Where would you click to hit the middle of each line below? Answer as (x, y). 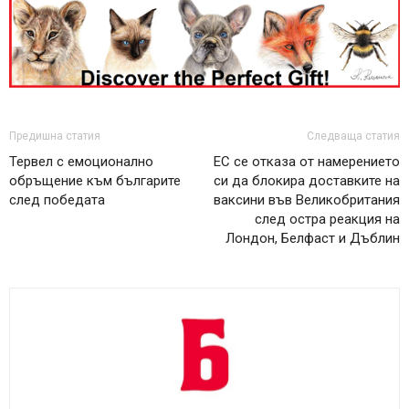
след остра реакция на (327, 219)
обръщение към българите (95, 180)
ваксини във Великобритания (307, 199)
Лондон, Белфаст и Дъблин (313, 238)
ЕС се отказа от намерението (307, 161)
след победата (57, 199)
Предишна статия (55, 136)
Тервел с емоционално (81, 161)
